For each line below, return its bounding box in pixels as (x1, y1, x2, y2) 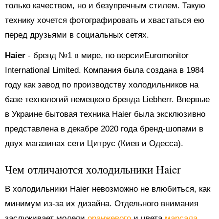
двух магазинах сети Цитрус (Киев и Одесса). (5, 138, 183, 148)
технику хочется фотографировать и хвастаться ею (5, 15, 204, 25)
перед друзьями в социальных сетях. (5, 30, 149, 40)
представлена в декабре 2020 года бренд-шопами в (5, 124, 203, 133)
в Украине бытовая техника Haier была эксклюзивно (5, 109, 205, 119)
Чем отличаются (5, 161, 86, 176)
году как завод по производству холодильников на (5, 80, 198, 89)
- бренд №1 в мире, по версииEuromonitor (28, 50, 189, 60)
